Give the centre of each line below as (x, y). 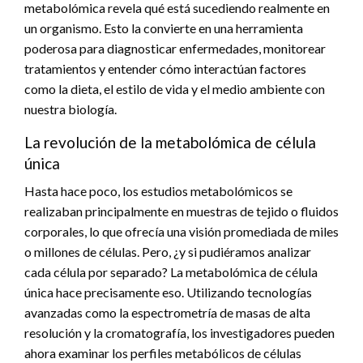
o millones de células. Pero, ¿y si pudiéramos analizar (168, 251)
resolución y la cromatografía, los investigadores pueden (179, 332)
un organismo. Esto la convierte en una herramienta (164, 28)
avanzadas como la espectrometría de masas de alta (167, 312)
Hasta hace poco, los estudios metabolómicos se (158, 190)
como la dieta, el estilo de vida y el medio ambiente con (175, 88)
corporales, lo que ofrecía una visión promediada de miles (181, 231)
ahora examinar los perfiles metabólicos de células (163, 352)
